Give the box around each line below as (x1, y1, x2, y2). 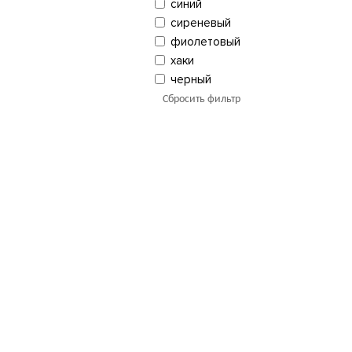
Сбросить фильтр (162, 93, 240, 105)
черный (170, 71, 211, 86)
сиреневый (170, 15, 231, 30)
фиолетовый (170, 34, 240, 49)
